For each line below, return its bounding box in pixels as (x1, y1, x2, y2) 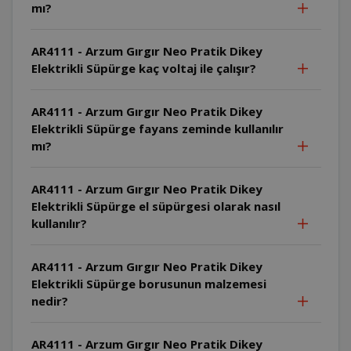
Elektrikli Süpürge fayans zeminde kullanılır (31, 120, 284, 136)
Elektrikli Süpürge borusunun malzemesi (31, 275, 266, 291)
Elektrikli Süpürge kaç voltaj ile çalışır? (31, 60, 256, 76)
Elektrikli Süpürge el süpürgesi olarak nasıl (31, 197, 280, 214)
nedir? (31, 292, 68, 309)
